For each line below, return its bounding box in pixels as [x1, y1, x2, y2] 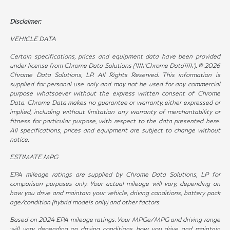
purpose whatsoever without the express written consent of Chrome [10, 89, 220, 98]
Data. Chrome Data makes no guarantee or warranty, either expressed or [10, 99, 220, 107]
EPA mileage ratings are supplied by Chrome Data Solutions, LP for [10, 170, 220, 179]
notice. [10, 136, 30, 144]
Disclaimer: [10, 17, 42, 26]
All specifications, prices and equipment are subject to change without [10, 126, 220, 135]
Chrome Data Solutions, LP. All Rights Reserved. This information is [10, 71, 220, 79]
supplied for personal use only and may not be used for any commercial [10, 80, 220, 88]
